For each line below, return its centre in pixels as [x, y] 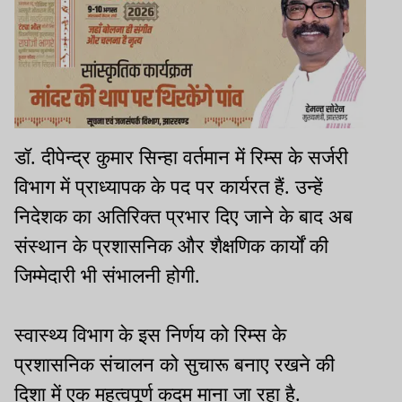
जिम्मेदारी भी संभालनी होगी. [107, 275]
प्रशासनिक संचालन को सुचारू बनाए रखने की [175, 364]
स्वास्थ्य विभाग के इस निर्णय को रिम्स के [150, 335]
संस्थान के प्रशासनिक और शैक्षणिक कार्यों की [171, 246]
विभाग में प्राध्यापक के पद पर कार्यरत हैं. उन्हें [169, 187]
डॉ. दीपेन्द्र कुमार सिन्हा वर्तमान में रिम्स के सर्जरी [181, 157]
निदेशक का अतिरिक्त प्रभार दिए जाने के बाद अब [184, 216]
